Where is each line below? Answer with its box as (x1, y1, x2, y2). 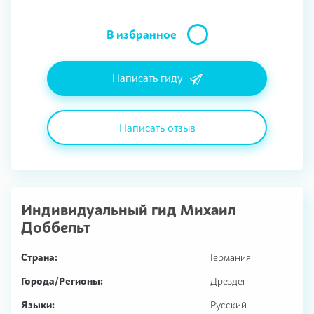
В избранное (106, 27, 177, 41)
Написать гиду (111, 71, 183, 84)
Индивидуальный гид (21, 200, 177, 219)
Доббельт (21, 218, 90, 236)
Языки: (21, 298, 55, 310)
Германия (210, 250, 251, 263)
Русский (210, 298, 247, 310)
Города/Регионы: (21, 274, 103, 287)
